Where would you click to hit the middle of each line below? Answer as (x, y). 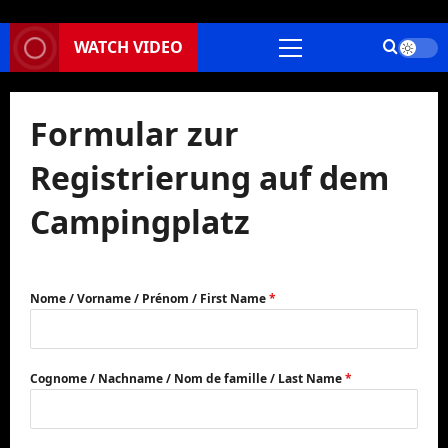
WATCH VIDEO (128, 47)
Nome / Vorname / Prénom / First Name (149, 298)
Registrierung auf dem (209, 177)
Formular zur (134, 133)
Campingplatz (140, 221)
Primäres (320, 57)
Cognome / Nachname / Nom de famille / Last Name (187, 378)
